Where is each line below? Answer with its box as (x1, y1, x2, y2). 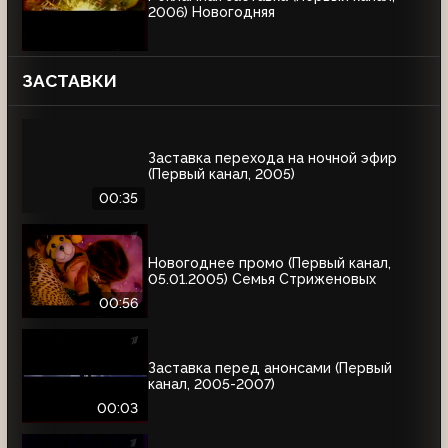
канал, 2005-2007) (148, 375, 275, 392)
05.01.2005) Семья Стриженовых (148, 270, 376, 287)
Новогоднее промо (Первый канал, (148, 254, 391, 271)
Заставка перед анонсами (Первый (148, 359, 392, 376)
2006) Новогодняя (148, 3, 275, 20)
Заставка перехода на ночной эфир (148, 149, 397, 166)
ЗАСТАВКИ (22, 71, 117, 92)
